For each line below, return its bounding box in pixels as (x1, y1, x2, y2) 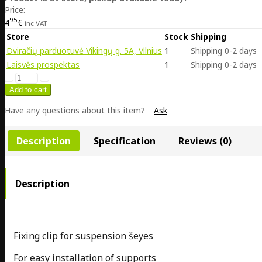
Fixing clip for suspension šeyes (13, 229, 153, 243)
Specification (94, 134, 156, 147)
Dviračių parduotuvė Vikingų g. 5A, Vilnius (6, 44, 162, 56)
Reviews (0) (178, 134, 232, 147)
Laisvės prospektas (6, 58, 80, 70)
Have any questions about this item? (5, 104, 145, 116)
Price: (5, 4, 25, 16)
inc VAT (25, 18, 47, 27)
